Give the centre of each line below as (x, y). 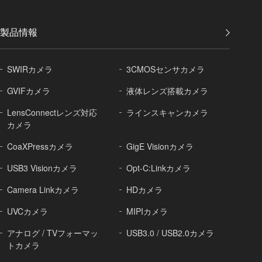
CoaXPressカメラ (40, 146)
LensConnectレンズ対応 (52, 113)
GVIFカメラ (29, 91)
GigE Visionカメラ (160, 146)
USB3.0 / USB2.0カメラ (170, 233)
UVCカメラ (27, 211)
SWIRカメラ (30, 69)
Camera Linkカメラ (43, 190)
